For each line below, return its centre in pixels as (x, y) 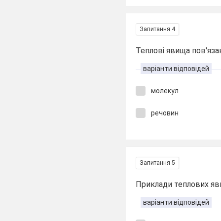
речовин (165, 113)
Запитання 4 (158, 29)
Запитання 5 (158, 163)
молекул (165, 91)
